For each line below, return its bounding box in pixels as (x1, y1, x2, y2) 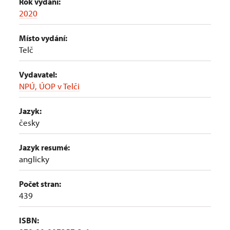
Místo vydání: (19, 33, 67, 43)
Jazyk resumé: (19, 142, 70, 152)
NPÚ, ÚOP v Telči (19, 81, 80, 91)
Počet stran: (19, 179, 61, 189)
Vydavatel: (19, 69, 57, 80)
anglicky (19, 154, 49, 164)
